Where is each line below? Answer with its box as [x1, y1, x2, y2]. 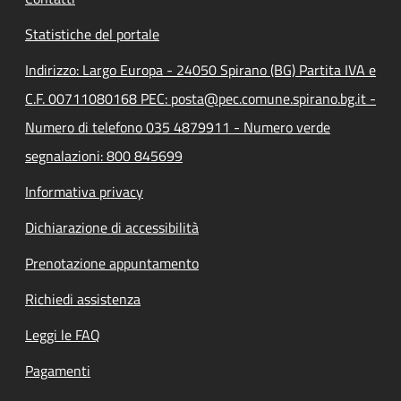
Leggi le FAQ [25, 324, 100, 346]
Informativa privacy [25, 181, 143, 202]
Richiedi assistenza [25, 288, 141, 310]
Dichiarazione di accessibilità [25, 217, 199, 238]
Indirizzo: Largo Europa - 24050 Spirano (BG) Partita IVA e [25, 59, 376, 81]
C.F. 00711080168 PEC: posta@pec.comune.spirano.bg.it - [25, 88, 376, 109]
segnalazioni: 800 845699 [25, 145, 183, 166]
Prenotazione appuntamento [25, 252, 199, 274]
